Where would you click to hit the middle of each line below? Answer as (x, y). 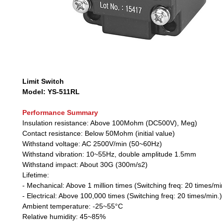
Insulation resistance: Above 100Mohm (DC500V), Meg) (110, 123)
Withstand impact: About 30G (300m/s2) (85, 165)
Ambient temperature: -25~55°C (73, 206)
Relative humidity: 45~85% (64, 217)
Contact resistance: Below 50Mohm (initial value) (99, 133)
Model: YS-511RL (51, 92)
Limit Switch (43, 81)
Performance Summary (60, 112)
